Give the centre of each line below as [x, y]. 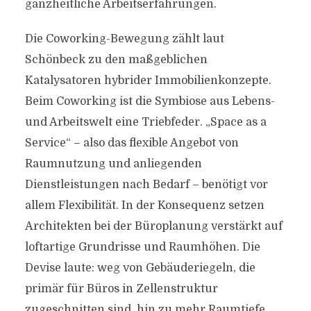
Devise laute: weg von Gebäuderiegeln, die [140, 268]
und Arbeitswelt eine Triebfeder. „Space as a [145, 122]
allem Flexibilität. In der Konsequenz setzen [144, 205]
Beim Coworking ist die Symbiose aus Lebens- [150, 101]
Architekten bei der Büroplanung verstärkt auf [153, 226]
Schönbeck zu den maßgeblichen [116, 60]
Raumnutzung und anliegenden [113, 164]
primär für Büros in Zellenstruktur [121, 289]
